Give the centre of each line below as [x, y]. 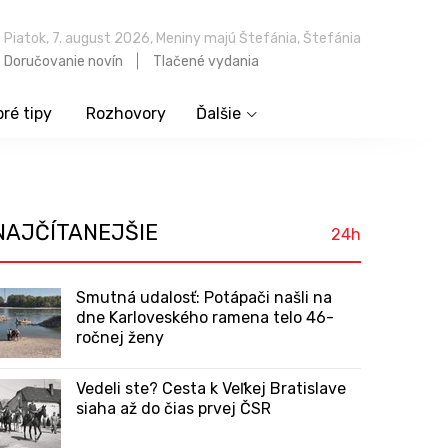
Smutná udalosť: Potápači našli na [204, 297]
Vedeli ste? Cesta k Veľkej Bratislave [211, 388]
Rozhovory [125, 113]
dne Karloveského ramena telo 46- [205, 317]
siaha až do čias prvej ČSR [173, 408]
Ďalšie [218, 113]
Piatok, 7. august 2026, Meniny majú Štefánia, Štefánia [182, 38]
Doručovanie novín [63, 61]
